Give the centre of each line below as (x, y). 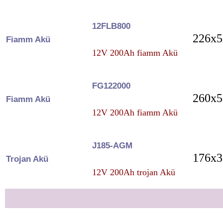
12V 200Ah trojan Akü (133, 172)
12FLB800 (111, 26)
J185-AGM (112, 145)
